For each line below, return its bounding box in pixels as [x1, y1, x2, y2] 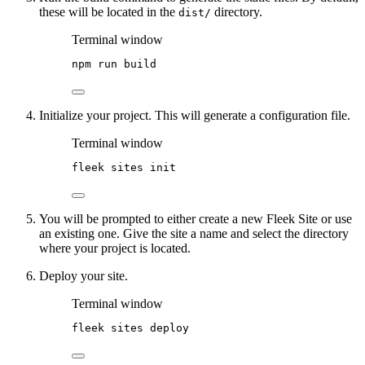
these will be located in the [39, 5, 178, 20]
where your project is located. [39, 241, 191, 256]
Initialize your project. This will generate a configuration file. [39, 108, 350, 123]
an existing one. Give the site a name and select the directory [39, 226, 349, 241]
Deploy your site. [39, 269, 128, 284]
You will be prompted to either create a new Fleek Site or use [39, 212, 352, 226]
